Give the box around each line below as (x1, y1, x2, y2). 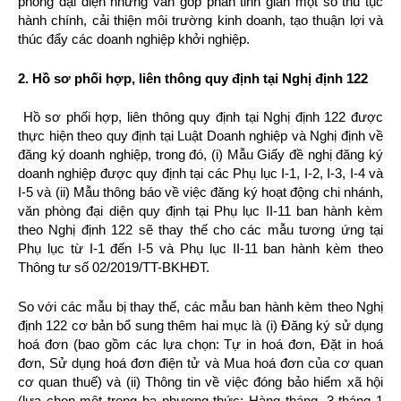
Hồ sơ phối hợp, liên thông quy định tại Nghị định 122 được (22, 109, 384, 124)
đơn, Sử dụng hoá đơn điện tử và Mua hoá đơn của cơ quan (18, 354, 383, 371)
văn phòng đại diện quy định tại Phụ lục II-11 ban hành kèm (18, 203, 383, 218)
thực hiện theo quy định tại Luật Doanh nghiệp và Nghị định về (18, 128, 383, 143)
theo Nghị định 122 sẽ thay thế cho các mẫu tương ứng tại (18, 222, 383, 237)
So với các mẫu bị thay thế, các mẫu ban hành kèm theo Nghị (18, 298, 383, 314)
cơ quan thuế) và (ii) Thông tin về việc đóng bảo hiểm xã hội (18, 373, 383, 389)
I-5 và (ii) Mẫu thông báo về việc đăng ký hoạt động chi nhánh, (18, 184, 383, 200)
